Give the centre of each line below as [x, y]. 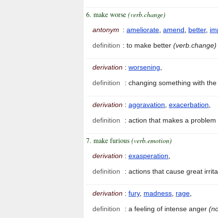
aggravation [147, 105]
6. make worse [107, 15]
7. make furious [109, 141]
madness [158, 193]
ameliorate [143, 30]
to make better [150, 45]
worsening [144, 67]
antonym [106, 30]
